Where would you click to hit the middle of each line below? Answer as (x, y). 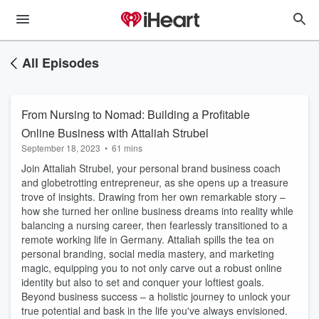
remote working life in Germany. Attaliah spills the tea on (148, 239)
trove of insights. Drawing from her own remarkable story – (153, 197)
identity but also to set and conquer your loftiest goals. (143, 282)
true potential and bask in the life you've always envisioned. (155, 310)
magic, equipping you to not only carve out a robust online (152, 268)
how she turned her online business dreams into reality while (157, 211)
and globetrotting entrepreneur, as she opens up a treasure (155, 182)
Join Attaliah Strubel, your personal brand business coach (151, 168)
